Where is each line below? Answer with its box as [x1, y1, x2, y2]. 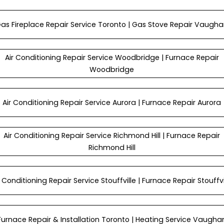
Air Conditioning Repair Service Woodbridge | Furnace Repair [4, 52, 219, 62]
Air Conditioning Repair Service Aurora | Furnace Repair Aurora [2, 97, 221, 107]
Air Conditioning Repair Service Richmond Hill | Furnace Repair [3, 130, 220, 140]
